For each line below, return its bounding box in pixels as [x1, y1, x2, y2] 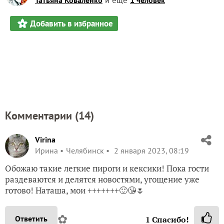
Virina [35, 134, 55, 144]
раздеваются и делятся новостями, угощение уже [5, 173, 199, 185]
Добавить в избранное [30, 17, 113, 29]
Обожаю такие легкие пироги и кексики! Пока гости [5, 162, 209, 174]
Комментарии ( [5, 108, 78, 122]
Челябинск [66, 145, 104, 155]
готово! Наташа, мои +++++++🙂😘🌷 [5, 184, 144, 196]
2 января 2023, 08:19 [112, 145, 189, 155]
